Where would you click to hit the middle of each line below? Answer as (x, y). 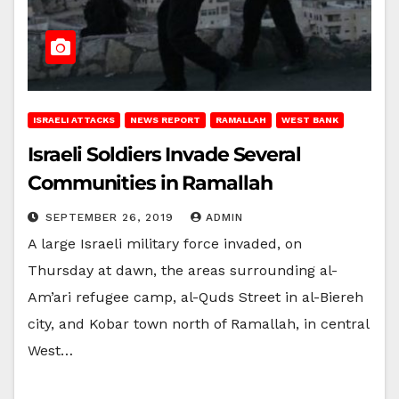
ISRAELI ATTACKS (74, 119)
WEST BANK (310, 119)
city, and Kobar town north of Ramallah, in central (198, 323)
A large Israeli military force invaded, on (165, 243)
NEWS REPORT (165, 119)
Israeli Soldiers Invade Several (164, 154)
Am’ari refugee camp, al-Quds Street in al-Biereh (195, 297)
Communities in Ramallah (150, 183)
